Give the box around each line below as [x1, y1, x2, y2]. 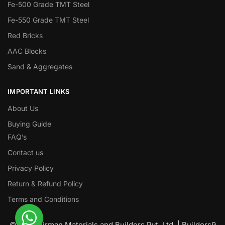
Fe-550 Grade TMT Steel [8, 16, 89, 25]
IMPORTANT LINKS [8, 87, 70, 96]
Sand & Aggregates [8, 62, 72, 71]
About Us [8, 103, 38, 113]
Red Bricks [8, 31, 43, 40]
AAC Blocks [8, 47, 46, 56]
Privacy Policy [8, 163, 54, 172]
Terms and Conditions [8, 194, 79, 203]
